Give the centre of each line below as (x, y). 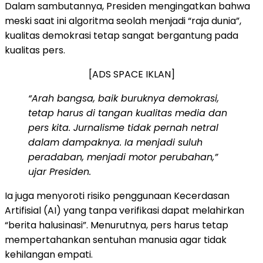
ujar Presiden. (60, 171)
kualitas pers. (36, 50)
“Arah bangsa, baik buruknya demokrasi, (124, 98)
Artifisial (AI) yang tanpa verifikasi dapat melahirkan (124, 210)
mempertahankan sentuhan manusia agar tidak (116, 240)
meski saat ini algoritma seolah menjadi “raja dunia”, (123, 21)
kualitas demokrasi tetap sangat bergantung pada (122, 35)
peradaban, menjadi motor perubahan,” (123, 157)
